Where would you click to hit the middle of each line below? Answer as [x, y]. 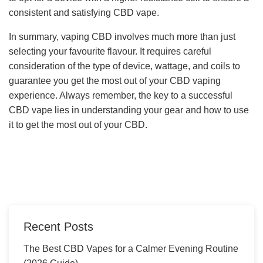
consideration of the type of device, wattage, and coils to [124, 66]
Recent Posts [58, 226]
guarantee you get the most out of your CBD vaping [115, 80]
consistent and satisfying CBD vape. [84, 12]
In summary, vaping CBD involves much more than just [122, 36]
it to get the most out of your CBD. [78, 124]
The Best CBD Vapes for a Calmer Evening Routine [131, 248]
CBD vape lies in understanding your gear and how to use [129, 110]
